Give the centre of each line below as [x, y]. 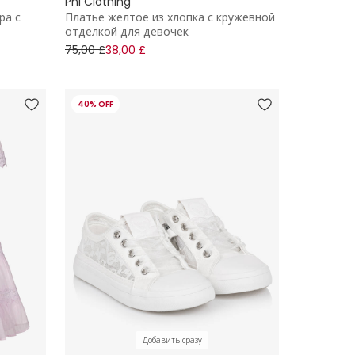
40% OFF [95, 104]
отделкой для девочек [127, 31]
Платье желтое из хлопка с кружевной [170, 17]
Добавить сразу [172, 341]
